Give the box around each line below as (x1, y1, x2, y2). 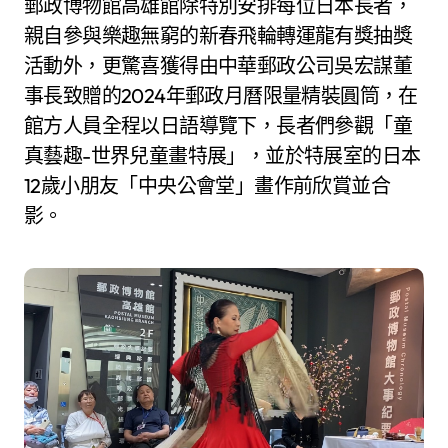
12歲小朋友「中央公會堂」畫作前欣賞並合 (24, 172, 390, 198)
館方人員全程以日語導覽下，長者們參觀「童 (24, 112, 412, 138)
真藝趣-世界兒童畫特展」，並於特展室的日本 (24, 142, 421, 168)
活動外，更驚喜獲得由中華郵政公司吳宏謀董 (24, 52, 412, 78)
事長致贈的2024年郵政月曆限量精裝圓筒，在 (24, 82, 418, 108)
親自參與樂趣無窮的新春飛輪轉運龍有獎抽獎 (24, 22, 412, 48)
